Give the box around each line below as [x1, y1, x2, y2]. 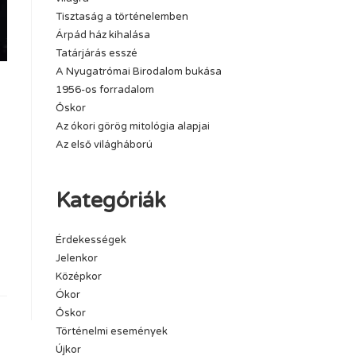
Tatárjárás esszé [56, 47, 137, 60]
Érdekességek [56, 234, 126, 246]
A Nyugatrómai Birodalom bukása [56, 65, 222, 78]
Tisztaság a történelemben [56, 10, 188, 23]
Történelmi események [56, 325, 168, 338]
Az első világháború [56, 138, 153, 151]
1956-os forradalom [56, 83, 154, 96]
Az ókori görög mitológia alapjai [56, 120, 210, 133]
